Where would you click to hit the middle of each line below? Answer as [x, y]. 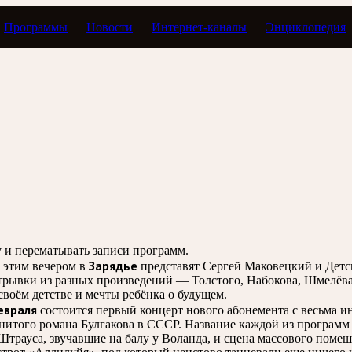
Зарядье [113, 265]
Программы [36, 27]
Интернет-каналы [200, 27]
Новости [110, 27]
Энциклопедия [306, 27]
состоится [66, 310]
